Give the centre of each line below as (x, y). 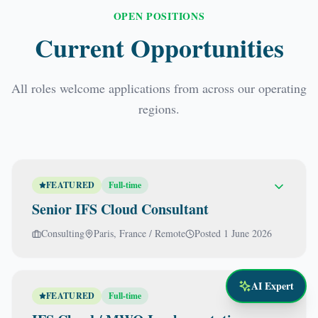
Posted (208, 233)
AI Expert (273, 285)
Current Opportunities (159, 48)
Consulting (63, 233)
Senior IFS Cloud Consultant (120, 209)
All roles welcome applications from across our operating (159, 88)
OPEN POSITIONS (159, 16)
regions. (159, 109)
